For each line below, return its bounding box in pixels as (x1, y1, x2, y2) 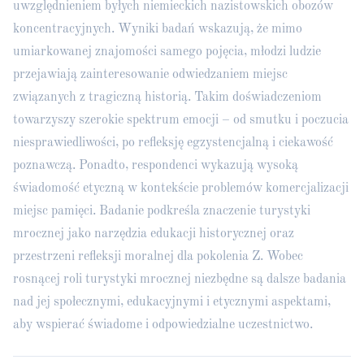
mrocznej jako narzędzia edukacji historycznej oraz (13, 227, 294, 240)
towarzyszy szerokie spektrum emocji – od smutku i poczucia (13, 114, 349, 127)
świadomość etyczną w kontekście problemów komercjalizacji (13, 182, 349, 195)
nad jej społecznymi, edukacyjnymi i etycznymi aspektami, (13, 296, 331, 309)
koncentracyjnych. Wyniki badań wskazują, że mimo (13, 23, 302, 36)
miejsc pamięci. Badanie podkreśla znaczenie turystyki (13, 205, 310, 218)
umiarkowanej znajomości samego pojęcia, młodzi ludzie (13, 45, 321, 58)
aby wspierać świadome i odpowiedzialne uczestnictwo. (13, 318, 313, 331)
